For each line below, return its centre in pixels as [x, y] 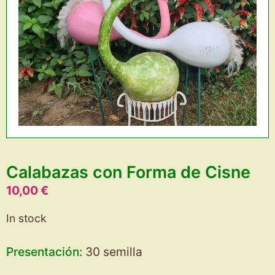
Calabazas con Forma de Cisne [128, 172]
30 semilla [114, 251]
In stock [26, 219]
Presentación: [46, 251]
